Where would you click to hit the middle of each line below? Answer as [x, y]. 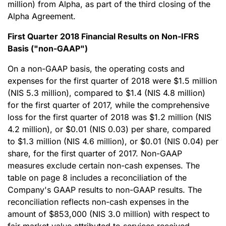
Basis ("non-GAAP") [48, 48]
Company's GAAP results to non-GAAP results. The [105, 190]
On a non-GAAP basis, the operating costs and [96, 69]
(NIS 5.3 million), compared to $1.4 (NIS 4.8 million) [106, 93]
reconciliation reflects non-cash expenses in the [98, 202]
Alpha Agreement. [42, 16]
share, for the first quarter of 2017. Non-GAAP [95, 153]
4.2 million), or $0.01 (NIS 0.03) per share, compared [109, 129]
